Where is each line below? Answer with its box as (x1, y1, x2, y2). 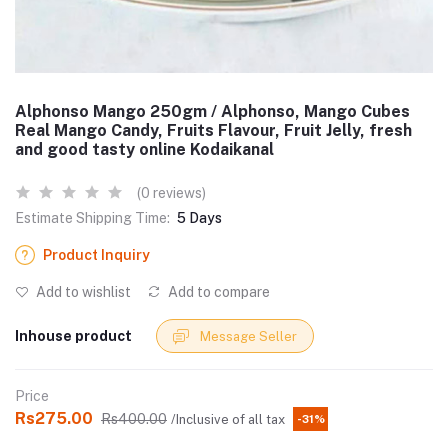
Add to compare (165, 284, 270, 300)
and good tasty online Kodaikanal (15, 140, 274, 159)
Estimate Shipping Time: (15, 210, 170, 226)
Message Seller (200, 328, 297, 344)
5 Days (177, 210, 222, 226)
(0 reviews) (137, 185, 206, 201)
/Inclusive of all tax (171, 411, 285, 427)
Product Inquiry (43, 247, 150, 263)
